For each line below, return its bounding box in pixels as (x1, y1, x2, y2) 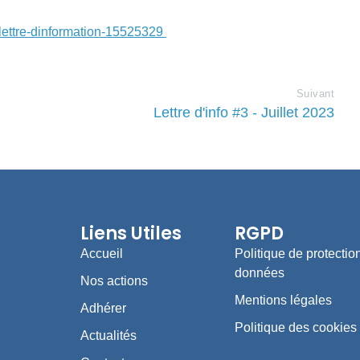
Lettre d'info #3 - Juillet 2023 (153, 104, 335, 121)
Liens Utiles (80, 221, 182, 247)
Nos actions (80, 274, 148, 288)
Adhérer (80, 301, 126, 316)
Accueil (80, 247, 123, 261)
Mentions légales (234, 293, 332, 308)
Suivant (296, 87, 335, 100)
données (234, 266, 284, 280)
